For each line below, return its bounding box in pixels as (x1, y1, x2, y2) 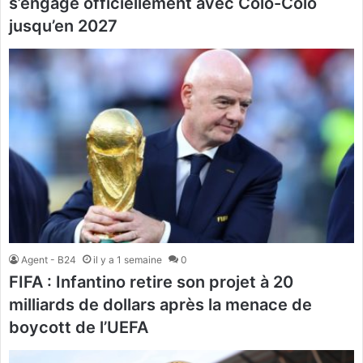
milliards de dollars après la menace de (9, 295, 312, 315)
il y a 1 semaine (93, 254, 162, 267)
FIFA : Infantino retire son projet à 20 (9, 272, 293, 293)
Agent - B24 (21, 254, 76, 267)
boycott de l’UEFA (9, 318, 148, 338)
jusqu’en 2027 (9, 15, 117, 36)
